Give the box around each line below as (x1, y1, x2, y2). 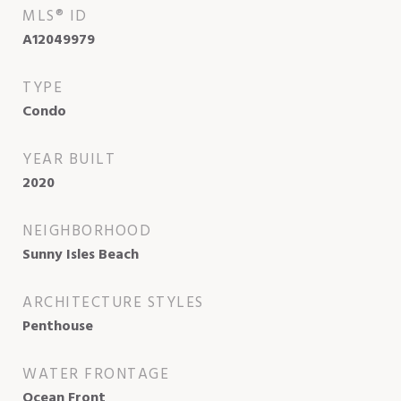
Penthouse (22, 314, 93, 338)
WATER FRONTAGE (22, 362, 169, 387)
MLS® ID (22, 4, 88, 29)
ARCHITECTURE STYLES (22, 290, 204, 315)
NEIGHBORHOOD (22, 218, 151, 243)
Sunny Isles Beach (22, 243, 139, 267)
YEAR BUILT (22, 147, 115, 172)
